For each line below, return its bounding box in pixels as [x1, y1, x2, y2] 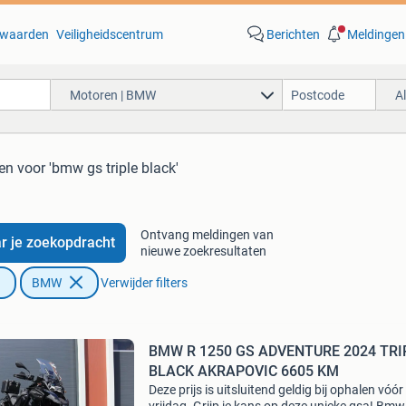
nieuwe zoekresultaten [140, 244, 266, 258]
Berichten [266, 27, 320, 42]
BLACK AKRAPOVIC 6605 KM [148, 362, 339, 380]
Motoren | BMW [69, 87, 156, 102]
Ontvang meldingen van [140, 227, 274, 242]
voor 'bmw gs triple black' [17, 159, 179, 177]
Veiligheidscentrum [55, 27, 163, 42]
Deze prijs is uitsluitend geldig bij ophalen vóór [148, 382, 403, 397]
